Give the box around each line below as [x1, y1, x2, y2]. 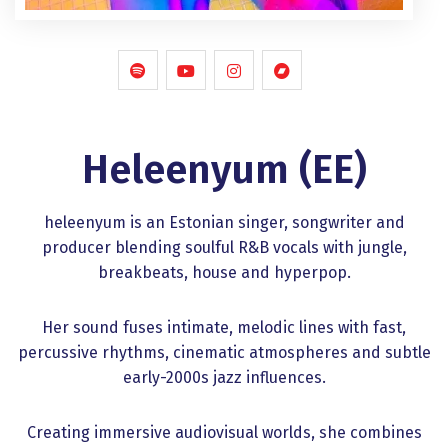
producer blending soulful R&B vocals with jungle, [41, 238, 407, 257]
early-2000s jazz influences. [122, 368, 326, 387]
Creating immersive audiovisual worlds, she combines [26, 423, 422, 442]
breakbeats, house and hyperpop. [97, 263, 351, 282]
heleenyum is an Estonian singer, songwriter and [43, 213, 405, 232]
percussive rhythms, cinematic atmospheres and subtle [17, 343, 431, 362]
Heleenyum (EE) [81, 146, 367, 194]
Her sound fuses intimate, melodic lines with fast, [42, 318, 406, 337]
